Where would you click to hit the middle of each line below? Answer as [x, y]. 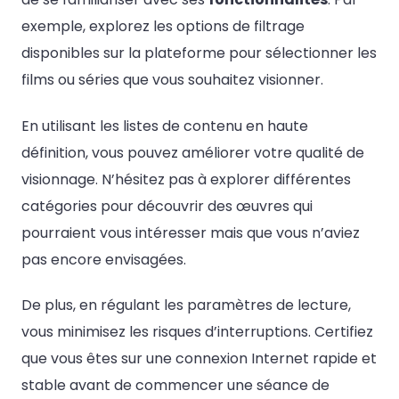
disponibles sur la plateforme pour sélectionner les [199, 53]
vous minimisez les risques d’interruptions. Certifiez [197, 332]
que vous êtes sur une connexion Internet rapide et [199, 358]
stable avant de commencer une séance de [175, 385]
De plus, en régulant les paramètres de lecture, [186, 305]
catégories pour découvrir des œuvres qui [167, 206]
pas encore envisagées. [104, 259]
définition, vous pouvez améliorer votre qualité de [193, 152]
